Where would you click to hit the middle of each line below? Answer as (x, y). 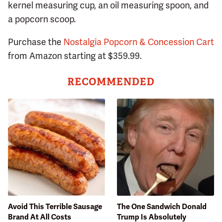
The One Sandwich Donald (162, 206)
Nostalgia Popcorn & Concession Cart (139, 42)
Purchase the (36, 42)
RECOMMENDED (111, 82)
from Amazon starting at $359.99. (75, 55)
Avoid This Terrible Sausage (55, 206)
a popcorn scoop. (42, 19)
